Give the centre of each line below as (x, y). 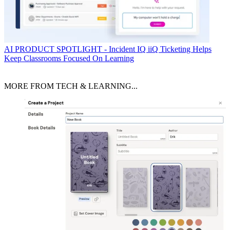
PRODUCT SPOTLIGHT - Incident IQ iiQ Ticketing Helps (113, 49)
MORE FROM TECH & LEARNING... (71, 86)
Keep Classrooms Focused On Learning (69, 59)
